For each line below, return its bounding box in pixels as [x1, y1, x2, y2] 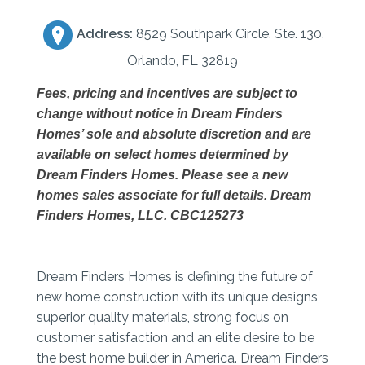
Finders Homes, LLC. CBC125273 [37, 209, 244, 223]
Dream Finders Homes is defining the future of [37, 269, 313, 285]
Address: [73, 25, 133, 42]
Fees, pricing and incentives [37, 86, 213, 101]
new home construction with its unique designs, [37, 289, 320, 306]
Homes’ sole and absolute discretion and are [37, 127, 311, 142]
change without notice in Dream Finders [37, 107, 283, 121]
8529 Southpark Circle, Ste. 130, [132, 25, 324, 42]
